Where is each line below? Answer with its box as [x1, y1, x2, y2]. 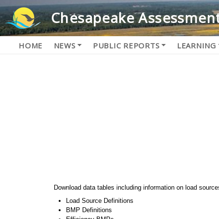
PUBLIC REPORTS [92, 40, 160, 50]
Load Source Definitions [66, 197, 134, 204]
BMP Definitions [66, 206, 112, 214]
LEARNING [176, 40, 216, 50]
